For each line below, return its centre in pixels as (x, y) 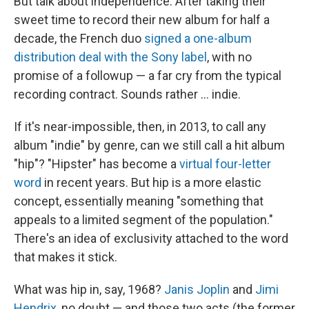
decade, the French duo (79, 39)
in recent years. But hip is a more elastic (151, 183)
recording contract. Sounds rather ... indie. (127, 94)
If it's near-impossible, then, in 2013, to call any (140, 127)
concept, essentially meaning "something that (139, 201)
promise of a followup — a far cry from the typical (148, 76)
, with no (229, 57)
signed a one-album (198, 39)
